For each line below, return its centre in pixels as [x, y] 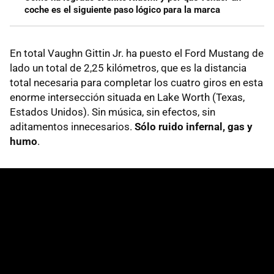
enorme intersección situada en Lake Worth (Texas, [127, 97]
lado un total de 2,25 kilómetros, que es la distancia [128, 68]
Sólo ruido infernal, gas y [194, 126]
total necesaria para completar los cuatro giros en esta [136, 82]
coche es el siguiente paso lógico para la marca [122, 9]
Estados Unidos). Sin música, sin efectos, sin [113, 112]
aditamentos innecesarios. [72, 126]
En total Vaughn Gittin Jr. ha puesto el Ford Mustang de [137, 53]
